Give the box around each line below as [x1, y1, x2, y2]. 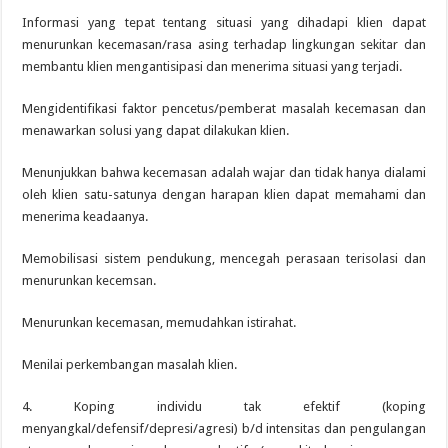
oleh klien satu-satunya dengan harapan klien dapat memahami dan [22, 187, 426, 202]
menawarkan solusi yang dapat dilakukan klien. [22, 123, 290, 138]
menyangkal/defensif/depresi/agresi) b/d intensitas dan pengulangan [22, 421, 426, 436]
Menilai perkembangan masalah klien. [22, 357, 238, 372]
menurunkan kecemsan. [22, 273, 157, 288]
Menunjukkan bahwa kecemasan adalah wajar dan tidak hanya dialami [22, 165, 426, 180]
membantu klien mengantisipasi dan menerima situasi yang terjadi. [22, 59, 403, 74]
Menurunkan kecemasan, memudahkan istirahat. [22, 315, 297, 330]
